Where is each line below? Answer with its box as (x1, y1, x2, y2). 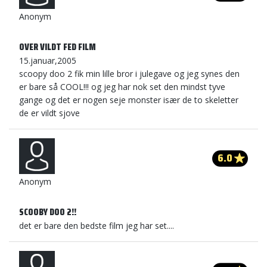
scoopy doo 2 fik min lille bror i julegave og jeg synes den (19, 68, 240, 79)
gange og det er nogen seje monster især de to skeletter (19, 94, 238, 105)
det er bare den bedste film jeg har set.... (19, 220, 174, 231)
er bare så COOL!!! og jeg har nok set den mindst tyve (19, 81, 225, 92)
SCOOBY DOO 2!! (19, 204, 76, 219)
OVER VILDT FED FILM (19, 39, 96, 54)
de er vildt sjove (19, 107, 80, 119)
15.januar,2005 (19, 55, 76, 66)
